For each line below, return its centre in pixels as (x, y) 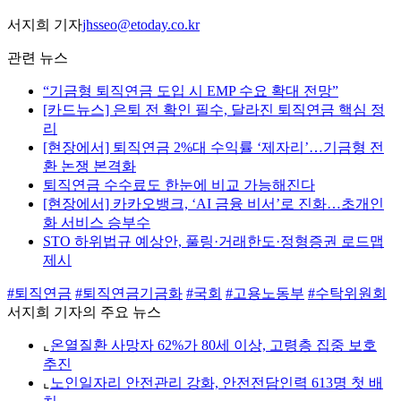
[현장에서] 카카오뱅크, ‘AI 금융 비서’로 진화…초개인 (213, 204)
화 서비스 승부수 (97, 223)
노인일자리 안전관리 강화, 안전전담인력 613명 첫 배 (217, 383)
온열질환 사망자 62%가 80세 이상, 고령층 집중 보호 (213, 346)
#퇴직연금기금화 (129, 294)
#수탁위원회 (347, 294)
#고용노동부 (265, 294)
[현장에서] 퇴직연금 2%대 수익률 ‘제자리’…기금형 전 (213, 148)
